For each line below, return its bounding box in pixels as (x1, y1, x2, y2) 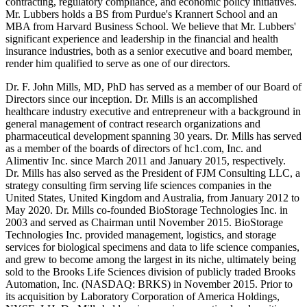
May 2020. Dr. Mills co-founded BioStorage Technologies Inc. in (5, 204, 288, 217)
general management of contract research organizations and (5, 118, 260, 130)
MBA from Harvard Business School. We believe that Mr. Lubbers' (5, 21, 296, 33)
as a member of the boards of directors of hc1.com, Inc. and (5, 143, 262, 155)
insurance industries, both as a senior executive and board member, (5, 45, 293, 58)
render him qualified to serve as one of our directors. (5, 58, 230, 70)
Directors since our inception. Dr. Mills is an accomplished (5, 93, 258, 106)
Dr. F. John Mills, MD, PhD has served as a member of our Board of (5, 81, 302, 93)
